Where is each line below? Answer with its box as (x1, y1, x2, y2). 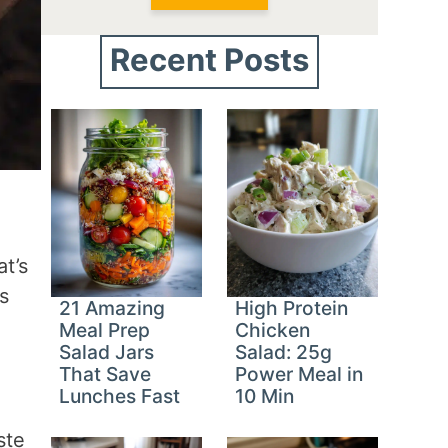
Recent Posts (110, 40, 310, 78)
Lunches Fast (59, 384, 181, 409)
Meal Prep (59, 318, 151, 343)
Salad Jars (59, 340, 155, 365)
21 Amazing (59, 296, 166, 321)
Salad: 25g (235, 340, 333, 365)
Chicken (235, 318, 311, 343)
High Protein (235, 296, 349, 321)
